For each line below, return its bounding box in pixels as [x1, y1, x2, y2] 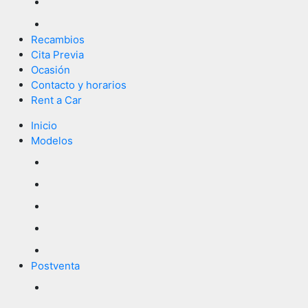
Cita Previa [31, 47, 84, 61]
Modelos [31, 133, 73, 147]
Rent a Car [31, 93, 82, 107]
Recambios [31, 32, 85, 46]
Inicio [31, 118, 57, 132]
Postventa [31, 258, 80, 272]
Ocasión [31, 63, 70, 76]
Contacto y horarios [31, 78, 126, 91]
